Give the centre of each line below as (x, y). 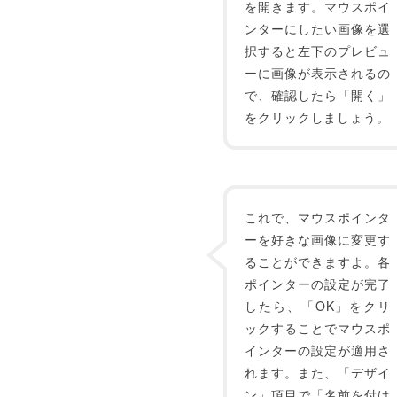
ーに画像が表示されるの (318, 73)
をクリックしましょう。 (317, 117)
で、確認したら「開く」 (318, 95)
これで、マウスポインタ (318, 217)
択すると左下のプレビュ (318, 51)
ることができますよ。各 (318, 261)
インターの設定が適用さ (318, 350)
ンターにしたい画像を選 (318, 28)
